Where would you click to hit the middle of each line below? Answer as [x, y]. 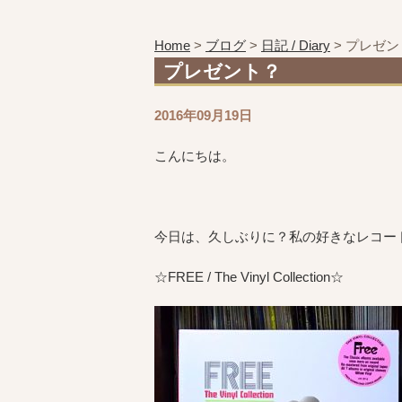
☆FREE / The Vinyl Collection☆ [249, 277]
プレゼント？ [222, 71]
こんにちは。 [195, 156]
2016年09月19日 [203, 115]
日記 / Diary [296, 45]
